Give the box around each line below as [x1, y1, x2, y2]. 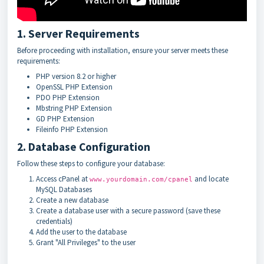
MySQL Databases [36, 184, 92, 194]
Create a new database [36, 195, 108, 205]
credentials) [36, 216, 72, 226]
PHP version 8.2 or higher [36, 71, 116, 81]
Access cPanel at [36, 174, 90, 184]
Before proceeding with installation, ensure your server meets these [17, 45, 228, 55]
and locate [193, 174, 229, 184]
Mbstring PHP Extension [36, 103, 112, 113]
